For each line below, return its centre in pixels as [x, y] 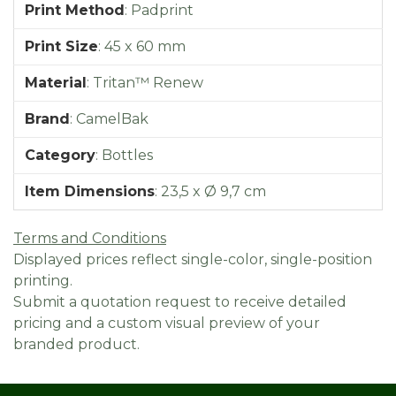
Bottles [127, 155]
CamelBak [112, 118]
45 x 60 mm [145, 46]
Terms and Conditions [90, 238]
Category [60, 155]
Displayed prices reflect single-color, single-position [193, 259]
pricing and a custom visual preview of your [167, 323]
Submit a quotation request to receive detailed [180, 301]
